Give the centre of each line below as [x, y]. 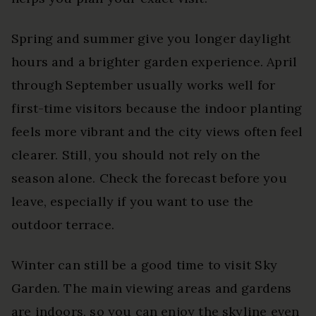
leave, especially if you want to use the [133, 201]
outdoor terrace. [63, 224]
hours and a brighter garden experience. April [154, 61]
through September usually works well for [144, 85]
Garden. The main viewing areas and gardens [152, 288]
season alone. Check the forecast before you [149, 178]
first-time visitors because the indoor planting [157, 108]
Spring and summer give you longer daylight [151, 38]
